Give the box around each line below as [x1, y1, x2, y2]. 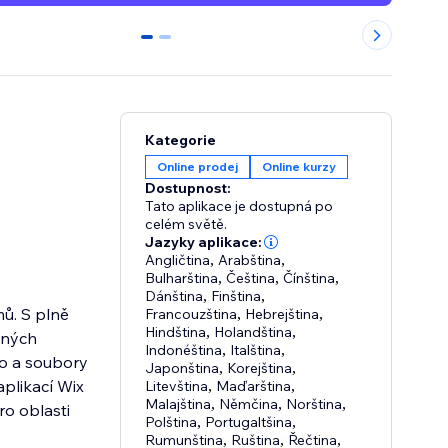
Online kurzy [262, 159, 337, 175]
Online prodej [157, 159, 239, 175]
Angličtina [145, 251, 211, 270]
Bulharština [145, 269, 219, 288]
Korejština [227, 359, 293, 378]
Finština [211, 287, 262, 306]
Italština [230, 341, 282, 360]
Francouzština [145, 305, 238, 324]
